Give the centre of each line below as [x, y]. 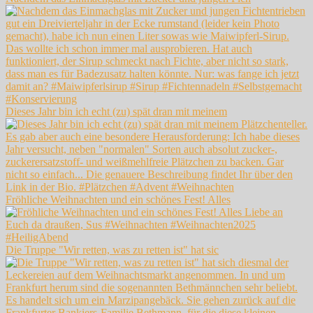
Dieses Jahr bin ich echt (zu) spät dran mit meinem [116, 112]
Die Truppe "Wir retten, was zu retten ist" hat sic [112, 250]
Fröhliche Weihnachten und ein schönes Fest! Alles [118, 200]
